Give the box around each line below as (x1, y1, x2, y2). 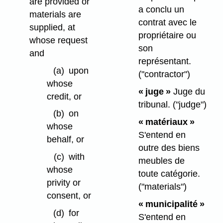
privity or (46, 178, 81, 188)
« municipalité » (138, 199, 205, 209)
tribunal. (138, 100, 173, 110)
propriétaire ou (138, 30, 196, 41)
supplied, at (29, 22, 75, 32)
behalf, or (46, 134, 84, 145)
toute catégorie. (138, 168, 200, 179)
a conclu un (138, 4, 184, 15)
